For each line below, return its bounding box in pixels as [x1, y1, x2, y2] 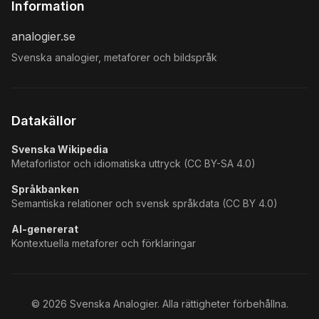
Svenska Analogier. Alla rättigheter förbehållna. [66, 298, 288, 310]
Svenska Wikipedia [11, 143, 108, 155]
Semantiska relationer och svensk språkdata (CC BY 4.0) [11, 197, 278, 209]
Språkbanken [11, 183, 79, 195]
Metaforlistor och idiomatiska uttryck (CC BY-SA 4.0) [11, 157, 256, 169]
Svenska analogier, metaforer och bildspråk [11, 51, 217, 63]
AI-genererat [11, 223, 78, 235]
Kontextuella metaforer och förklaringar [11, 237, 196, 249]
